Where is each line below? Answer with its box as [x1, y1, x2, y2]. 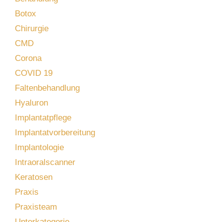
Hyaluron [15, 98, 48, 108]
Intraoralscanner [15, 157, 75, 167]
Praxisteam [15, 202, 57, 212]
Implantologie [15, 142, 64, 152]
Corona [15, 53, 42, 63]
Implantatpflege [15, 112, 71, 122]
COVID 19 [15, 68, 53, 78]
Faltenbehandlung [15, 83, 80, 93]
